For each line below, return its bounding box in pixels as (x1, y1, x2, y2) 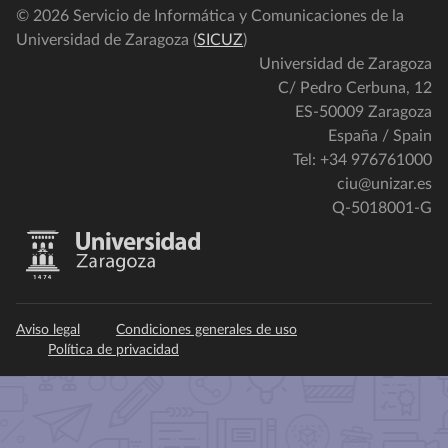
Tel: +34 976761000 (293, 152, 432, 168)
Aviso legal (16, 323, 80, 337)
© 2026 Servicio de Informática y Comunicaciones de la (16, 8, 404, 24)
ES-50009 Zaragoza (295, 104, 432, 120)
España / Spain (328, 128, 432, 144)
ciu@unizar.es (337, 176, 432, 192)
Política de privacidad (48, 343, 179, 357)
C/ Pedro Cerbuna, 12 (278, 80, 432, 96)
